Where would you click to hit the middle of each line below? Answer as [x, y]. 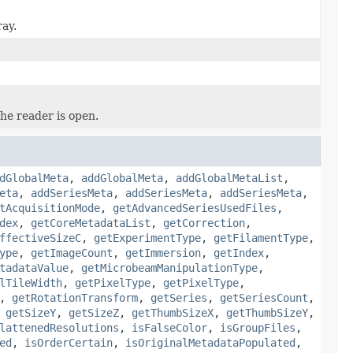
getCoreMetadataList [91, 223]
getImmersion [163, 253]
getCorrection [204, 223]
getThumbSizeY [267, 312]
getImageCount [72, 253]
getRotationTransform [75, 297]
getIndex [239, 253]
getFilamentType [261, 238]
